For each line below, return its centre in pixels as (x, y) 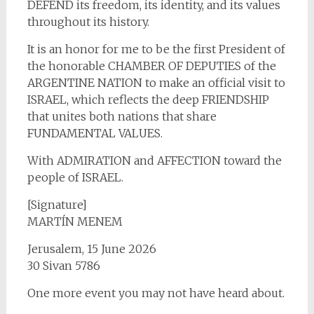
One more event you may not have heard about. (156, 293)
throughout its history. (88, 21)
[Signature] (57, 204)
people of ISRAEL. (75, 177)
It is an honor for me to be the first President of (156, 49)
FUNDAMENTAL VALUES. (95, 133)
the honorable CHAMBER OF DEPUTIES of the (151, 66)
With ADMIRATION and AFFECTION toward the (154, 160)
